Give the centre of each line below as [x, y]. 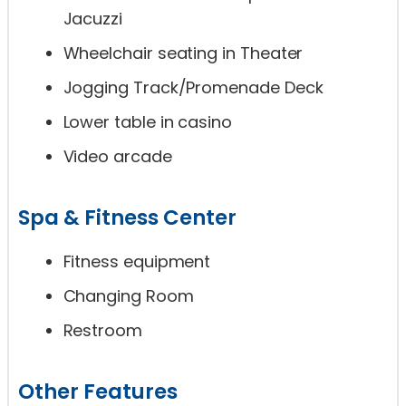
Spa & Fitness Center [127, 218]
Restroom [102, 331]
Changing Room [128, 296]
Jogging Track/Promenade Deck [193, 88]
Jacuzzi [92, 19]
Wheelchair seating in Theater [183, 53]
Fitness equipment [137, 262]
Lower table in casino [147, 122]
